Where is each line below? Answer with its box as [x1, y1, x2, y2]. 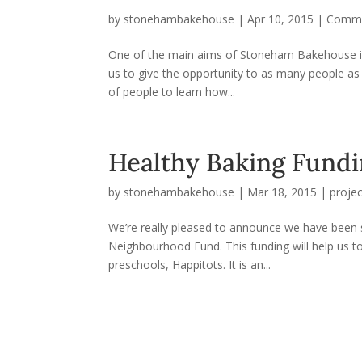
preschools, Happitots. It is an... [108, 257, 271, 272]
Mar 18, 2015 [247, 184, 318, 200]
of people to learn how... [108, 84, 236, 99]
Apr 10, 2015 [247, 11, 314, 27]
